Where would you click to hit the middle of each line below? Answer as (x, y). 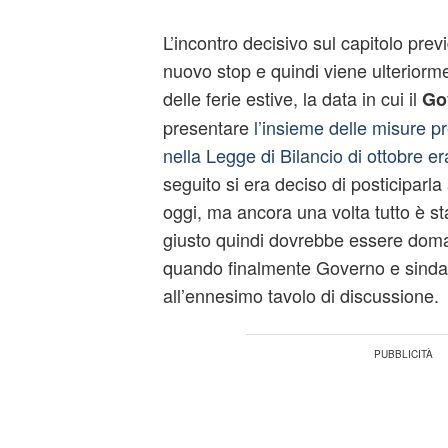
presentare (208, 127)
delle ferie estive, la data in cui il (292, 98)
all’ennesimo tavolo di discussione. (300, 295)
